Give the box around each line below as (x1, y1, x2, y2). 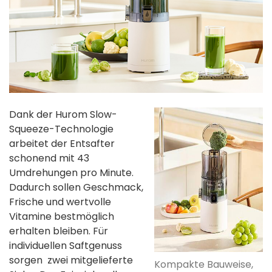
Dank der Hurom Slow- (9, 107, 117, 121)
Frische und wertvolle (9, 194, 111, 209)
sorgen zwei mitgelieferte (9, 253, 133, 267)
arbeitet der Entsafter (9, 136, 115, 151)
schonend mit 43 (9, 151, 89, 165)
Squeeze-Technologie (9, 121, 114, 136)
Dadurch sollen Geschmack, (9, 180, 143, 194)
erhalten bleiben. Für (9, 223, 108, 238)
